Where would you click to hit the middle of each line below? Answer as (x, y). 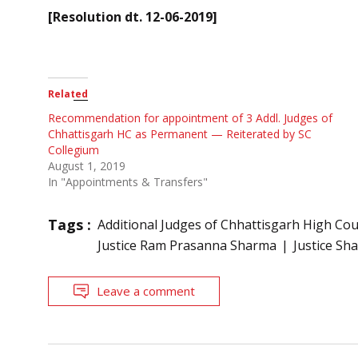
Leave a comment (146, 290)
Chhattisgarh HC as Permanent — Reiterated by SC (180, 133)
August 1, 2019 (87, 165)
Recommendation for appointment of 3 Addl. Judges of (190, 117)
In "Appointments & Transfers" (128, 181)
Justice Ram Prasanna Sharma (187, 245)
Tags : (70, 224)
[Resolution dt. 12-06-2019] (133, 16)
